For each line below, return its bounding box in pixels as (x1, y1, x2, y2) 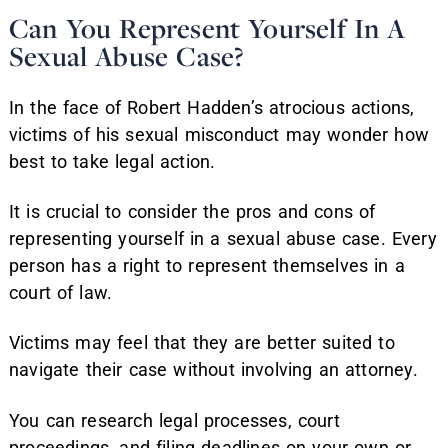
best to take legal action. (9, 150, 216, 172)
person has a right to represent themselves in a (9, 255, 405, 277)
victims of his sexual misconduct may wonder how (9, 123, 430, 145)
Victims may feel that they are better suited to (9, 332, 395, 354)
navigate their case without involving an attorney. (9, 359, 418, 381)
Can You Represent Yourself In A (9, 10, 406, 47)
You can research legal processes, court (9, 409, 340, 431)
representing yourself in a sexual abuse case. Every (9, 228, 437, 250)
